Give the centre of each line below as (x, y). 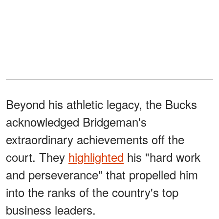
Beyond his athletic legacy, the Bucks (101, 104)
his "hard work (162, 157)
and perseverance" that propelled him (102, 175)
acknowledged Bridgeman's (76, 122)
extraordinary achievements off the (95, 139)
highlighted (96, 157)
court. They (37, 157)
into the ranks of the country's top (92, 192)
